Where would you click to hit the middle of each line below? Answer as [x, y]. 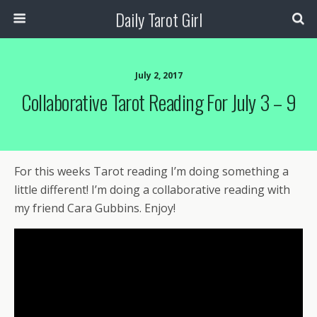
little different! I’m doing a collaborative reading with [152, 190]
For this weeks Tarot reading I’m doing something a [151, 171]
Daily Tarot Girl [158, 19]
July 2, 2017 [158, 75]
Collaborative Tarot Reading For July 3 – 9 [158, 102]
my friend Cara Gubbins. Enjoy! [95, 208]
